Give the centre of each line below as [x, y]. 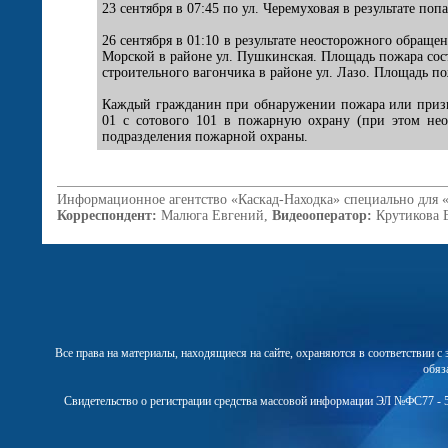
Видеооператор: [322, 215]
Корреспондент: [107, 215]
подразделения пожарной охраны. [205, 136]
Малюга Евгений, [214, 215]
